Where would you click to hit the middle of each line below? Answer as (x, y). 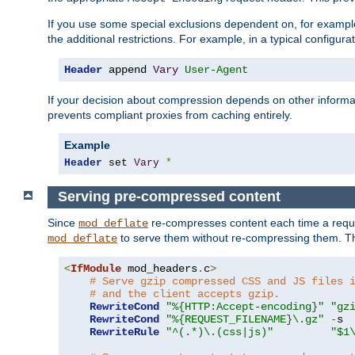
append (128, 69)
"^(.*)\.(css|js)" (219, 332)
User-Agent (216, 69)
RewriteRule (124, 332)
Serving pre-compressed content (169, 197)
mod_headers (159, 268)
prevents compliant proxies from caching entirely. (170, 115)
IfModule (96, 268)
